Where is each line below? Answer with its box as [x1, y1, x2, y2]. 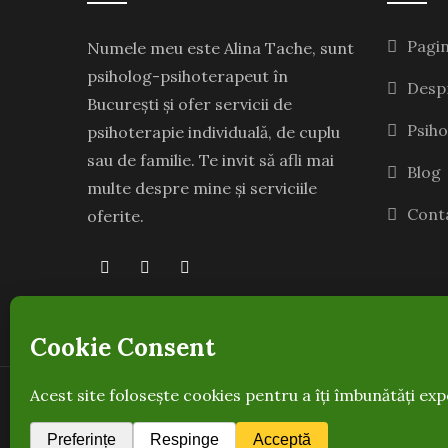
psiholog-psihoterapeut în [87, 66, 288, 86]
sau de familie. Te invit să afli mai [87, 150, 334, 170]
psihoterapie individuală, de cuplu [87, 122, 340, 142]
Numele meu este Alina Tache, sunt [87, 38, 354, 58]
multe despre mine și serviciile [87, 178, 317, 198]
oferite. [87, 206, 144, 226]
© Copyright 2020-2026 [87, 401, 273, 422]
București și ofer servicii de [87, 94, 292, 114]
